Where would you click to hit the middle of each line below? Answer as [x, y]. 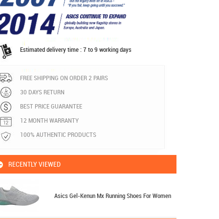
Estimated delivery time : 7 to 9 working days [76, 49]
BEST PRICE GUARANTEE [51, 106]
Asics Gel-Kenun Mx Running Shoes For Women [113, 195]
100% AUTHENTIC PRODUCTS [58, 134]
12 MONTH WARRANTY [49, 120]
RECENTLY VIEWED [34, 164]
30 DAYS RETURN [42, 92]
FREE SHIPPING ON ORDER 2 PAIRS [64, 77]
